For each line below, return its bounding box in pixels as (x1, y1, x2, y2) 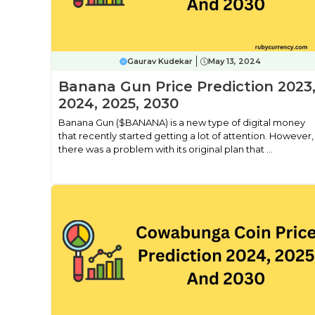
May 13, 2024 (208, 56, 262, 66)
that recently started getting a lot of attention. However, (58, 130, 314, 141)
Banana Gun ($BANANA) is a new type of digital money (58, 117, 305, 128)
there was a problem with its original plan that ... (58, 143, 273, 155)
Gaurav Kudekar (127, 56, 193, 66)
